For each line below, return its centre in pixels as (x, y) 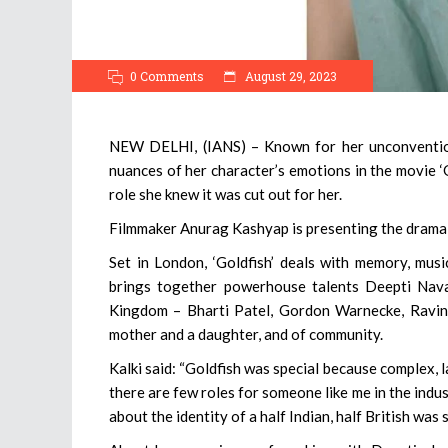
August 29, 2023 (289, 76)
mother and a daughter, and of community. (246, 334)
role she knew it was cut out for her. (225, 194)
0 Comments (167, 76)
